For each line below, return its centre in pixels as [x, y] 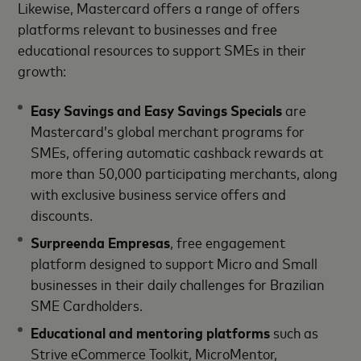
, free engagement [228, 241]
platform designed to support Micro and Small [174, 262]
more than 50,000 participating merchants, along [185, 172]
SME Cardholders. [87, 304]
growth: [42, 71]
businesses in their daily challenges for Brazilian [178, 283]
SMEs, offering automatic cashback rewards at [177, 151]
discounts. [62, 214]
